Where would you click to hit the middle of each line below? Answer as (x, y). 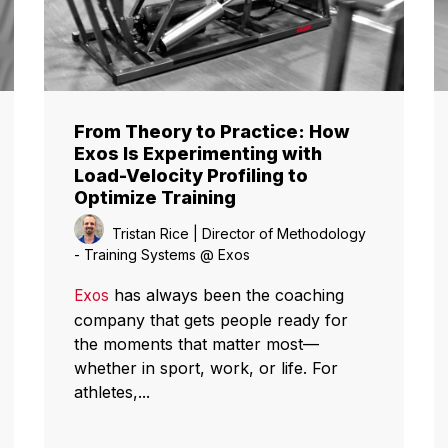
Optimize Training (155, 197)
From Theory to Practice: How (212, 131)
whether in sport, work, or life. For (206, 367)
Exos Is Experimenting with (198, 153)
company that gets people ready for (211, 319)
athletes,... (112, 391)
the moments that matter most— (196, 343)
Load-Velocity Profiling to (191, 175)
